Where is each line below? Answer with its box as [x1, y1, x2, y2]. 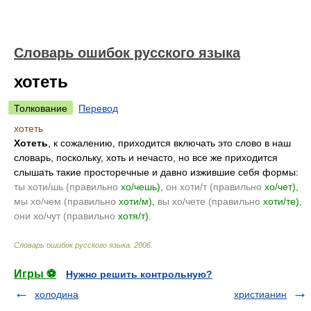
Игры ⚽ [14, 268, 56, 280]
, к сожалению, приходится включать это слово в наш [48, 137, 291, 149]
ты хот [14, 181, 42, 192]
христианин [234, 289, 287, 300]
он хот [166, 181, 194, 192]
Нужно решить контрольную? [66, 269, 212, 280]
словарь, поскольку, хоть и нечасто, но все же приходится [14, 152, 278, 163]
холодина [35, 289, 78, 300]
